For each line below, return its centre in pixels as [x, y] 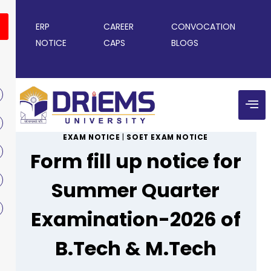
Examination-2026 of [135, 220]
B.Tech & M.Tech [135, 249]
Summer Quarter [135, 191]
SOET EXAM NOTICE [167, 138]
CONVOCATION [203, 27]
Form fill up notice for [135, 162]
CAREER [118, 27]
